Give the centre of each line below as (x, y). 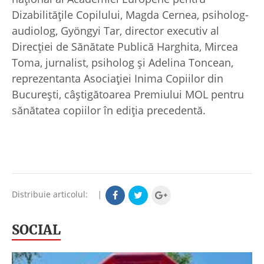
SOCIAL (36, 230)
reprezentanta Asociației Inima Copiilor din (118, 78)
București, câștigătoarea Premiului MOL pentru (128, 94)
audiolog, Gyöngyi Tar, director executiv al (115, 30)
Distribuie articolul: (53, 194)
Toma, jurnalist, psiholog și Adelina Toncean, (123, 62)
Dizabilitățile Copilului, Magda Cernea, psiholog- (130, 14)
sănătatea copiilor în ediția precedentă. (109, 110)
